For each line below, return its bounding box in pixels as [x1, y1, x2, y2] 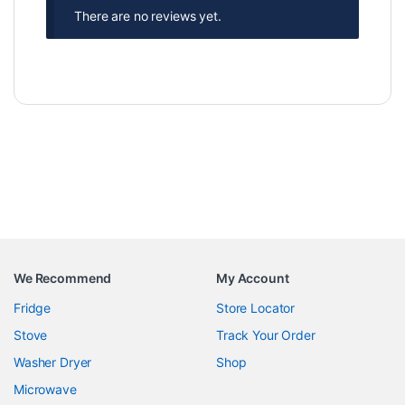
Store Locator [216, 299, 296, 316]
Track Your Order [216, 326, 316, 343]
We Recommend [14, 269, 112, 286]
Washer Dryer [14, 353, 92, 370]
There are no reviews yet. [74, 8, 221, 24]
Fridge [14, 299, 52, 316]
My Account [216, 269, 289, 286]
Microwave [14, 381, 77, 397]
